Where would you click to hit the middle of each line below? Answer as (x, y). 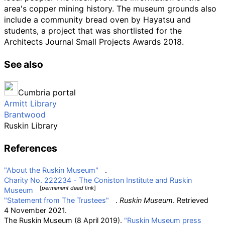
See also (24, 65)
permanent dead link (68, 188)
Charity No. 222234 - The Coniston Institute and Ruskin (98, 180)
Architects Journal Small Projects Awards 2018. (94, 42)
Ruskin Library (31, 126)
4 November (25, 210)
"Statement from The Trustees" (57, 200)
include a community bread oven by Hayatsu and (97, 20)
